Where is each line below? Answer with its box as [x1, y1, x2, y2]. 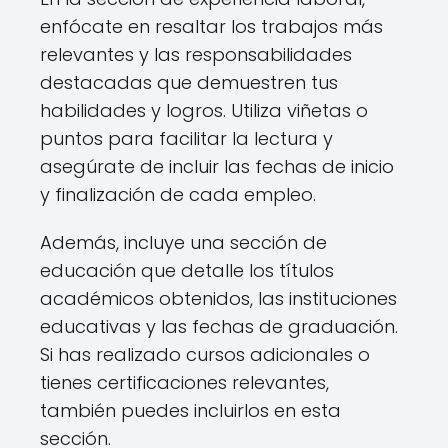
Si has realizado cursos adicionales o [40, 341, 370, 367]
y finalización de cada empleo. [40, 181, 316, 207]
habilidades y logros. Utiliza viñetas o [40, 97, 368, 123]
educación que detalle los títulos [40, 257, 334, 283]
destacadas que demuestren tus [40, 69, 338, 95]
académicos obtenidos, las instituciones [40, 285, 397, 311]
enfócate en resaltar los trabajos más [40, 13, 383, 39]
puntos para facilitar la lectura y [40, 125, 333, 151]
